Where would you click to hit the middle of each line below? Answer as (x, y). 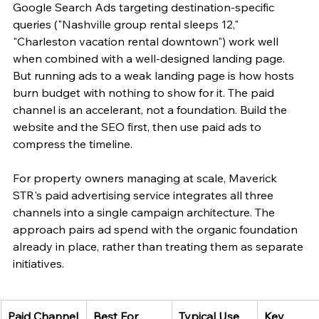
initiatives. (38, 263)
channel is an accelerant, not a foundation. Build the (151, 109)
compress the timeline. (73, 143)
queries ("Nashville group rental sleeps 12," (127, 24)
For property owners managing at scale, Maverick (146, 178)
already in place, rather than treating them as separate (159, 246)
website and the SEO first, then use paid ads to (138, 126)
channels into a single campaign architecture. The (145, 212)
